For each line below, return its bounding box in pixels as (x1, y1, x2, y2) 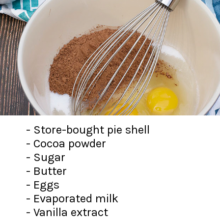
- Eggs (26, 178, 60, 192)
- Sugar (26, 150, 66, 165)
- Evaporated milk (26, 192, 119, 206)
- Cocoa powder (26, 137, 107, 151)
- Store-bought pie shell (26, 123, 150, 137)
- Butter (26, 164, 67, 178)
